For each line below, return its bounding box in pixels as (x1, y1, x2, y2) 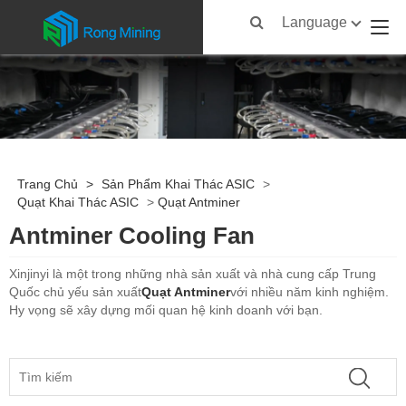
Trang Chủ (16, 177, 78, 192)
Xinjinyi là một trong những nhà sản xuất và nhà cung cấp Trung (9, 266, 376, 282)
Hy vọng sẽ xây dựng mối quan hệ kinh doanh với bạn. (9, 303, 323, 318)
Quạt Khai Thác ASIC (16, 195, 139, 210)
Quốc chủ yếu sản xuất (9, 285, 141, 300)
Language (282, 14, 348, 30)
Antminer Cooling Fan (9, 222, 255, 250)
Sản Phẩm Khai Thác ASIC (101, 177, 255, 192)
